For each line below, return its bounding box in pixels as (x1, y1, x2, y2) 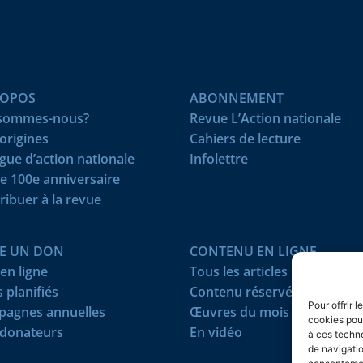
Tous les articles (190, 263, 288, 281)
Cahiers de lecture (190, 130, 301, 148)
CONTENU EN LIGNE (190, 242, 317, 261)
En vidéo (190, 323, 242, 342)
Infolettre (190, 150, 248, 169)
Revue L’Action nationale (190, 109, 341, 128)
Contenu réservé (190, 283, 293, 301)
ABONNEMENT (190, 89, 284, 108)
